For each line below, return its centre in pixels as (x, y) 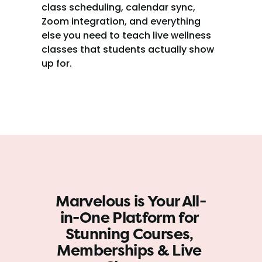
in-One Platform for (129, 218)
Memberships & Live (129, 251)
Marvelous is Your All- (131, 201)
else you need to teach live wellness (126, 35)
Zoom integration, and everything (121, 21)
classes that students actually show (128, 49)
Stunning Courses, (129, 234)
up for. (57, 63)
